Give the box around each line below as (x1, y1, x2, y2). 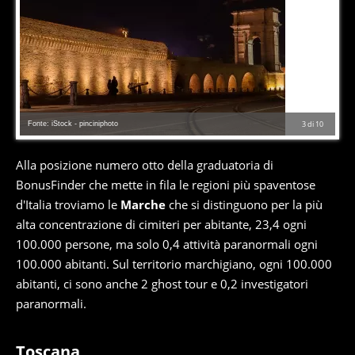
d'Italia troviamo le (16, 197, 120, 213)
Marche (120, 197, 166, 213)
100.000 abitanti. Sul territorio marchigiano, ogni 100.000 (16, 256, 332, 273)
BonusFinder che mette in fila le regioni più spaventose (16, 177, 315, 193)
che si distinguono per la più (166, 197, 323, 213)
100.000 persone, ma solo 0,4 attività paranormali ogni (16, 236, 318, 253)
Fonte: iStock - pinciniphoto (28, 120, 118, 128)
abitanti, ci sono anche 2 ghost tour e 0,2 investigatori (16, 276, 308, 292)
